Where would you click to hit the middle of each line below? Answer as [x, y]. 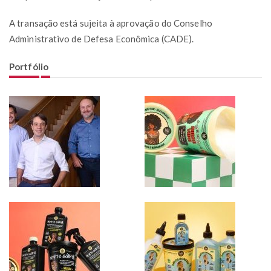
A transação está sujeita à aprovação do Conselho [111, 23]
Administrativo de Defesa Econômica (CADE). [102, 38]
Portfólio [29, 66]
